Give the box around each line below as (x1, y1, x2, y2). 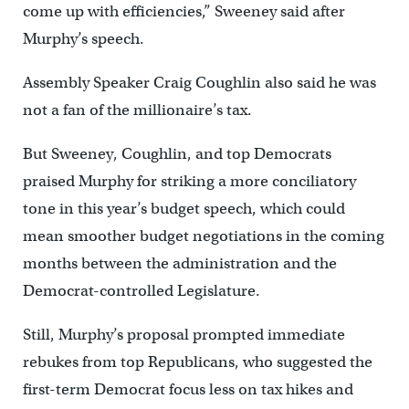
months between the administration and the (22, 254, 337, 274)
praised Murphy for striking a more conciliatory (22, 172, 356, 192)
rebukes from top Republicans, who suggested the (22, 352, 372, 372)
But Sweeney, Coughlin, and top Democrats (22, 144, 331, 164)
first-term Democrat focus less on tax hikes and (22, 380, 353, 400)
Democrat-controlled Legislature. (22, 281, 260, 301)
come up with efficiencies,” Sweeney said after (22, 2, 345, 22)
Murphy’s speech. (22, 29, 144, 49)
